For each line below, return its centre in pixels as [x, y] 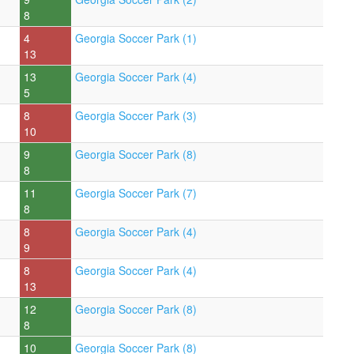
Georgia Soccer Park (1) [136, 38]
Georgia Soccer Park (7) [136, 192]
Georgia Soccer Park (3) [136, 115]
